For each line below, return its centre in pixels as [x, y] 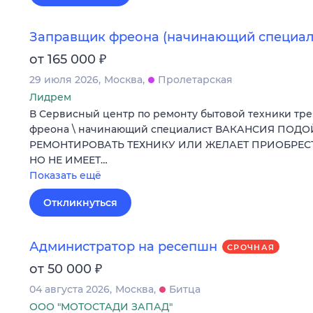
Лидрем [50, 97]
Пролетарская [195, 79]
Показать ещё [65, 175]
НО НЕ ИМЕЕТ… [68, 160]
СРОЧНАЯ [251, 248]
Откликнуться [80, 202]
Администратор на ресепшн [123, 246]
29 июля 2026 [64, 79]
